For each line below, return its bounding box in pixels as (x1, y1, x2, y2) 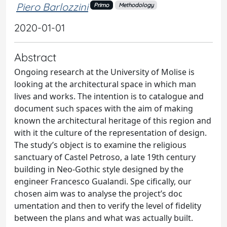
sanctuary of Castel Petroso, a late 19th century (14, 151, 196, 163)
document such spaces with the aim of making (14, 102, 193, 114)
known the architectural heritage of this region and (14, 115, 211, 126)
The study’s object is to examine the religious (14, 139, 186, 150)
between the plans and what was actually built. (14, 212, 193, 223)
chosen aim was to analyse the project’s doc (14, 187, 182, 199)
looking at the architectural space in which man (14, 78, 196, 90)
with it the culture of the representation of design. (14, 127, 207, 138)
